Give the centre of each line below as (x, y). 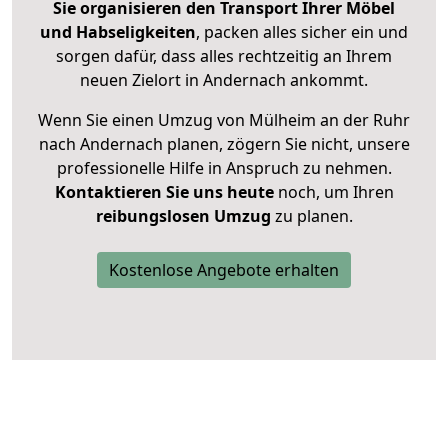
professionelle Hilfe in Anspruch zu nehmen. (224, 168)
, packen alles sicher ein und (302, 32)
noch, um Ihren (333, 192)
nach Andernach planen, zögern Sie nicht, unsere (224, 144)
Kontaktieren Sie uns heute (164, 192)
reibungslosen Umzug (183, 216)
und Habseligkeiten (118, 32)
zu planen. (311, 216)
